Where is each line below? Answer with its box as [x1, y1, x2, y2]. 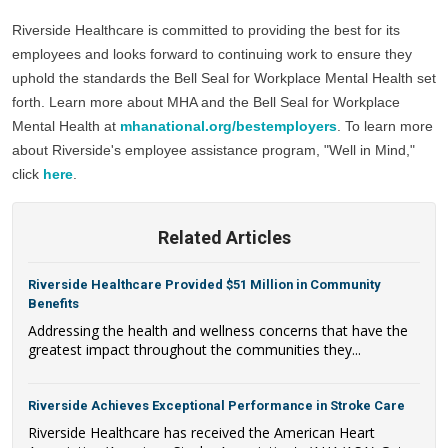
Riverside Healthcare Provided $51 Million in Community [28, 277, 380, 293]
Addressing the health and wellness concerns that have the [28, 321, 408, 341]
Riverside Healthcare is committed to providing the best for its [12, 22, 400, 39]
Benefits [28, 296, 79, 312]
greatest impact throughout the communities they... [28, 340, 361, 360]
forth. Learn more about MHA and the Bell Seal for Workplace [12, 94, 400, 111]
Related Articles [157, 227, 291, 249]
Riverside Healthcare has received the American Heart [28, 423, 375, 443]
